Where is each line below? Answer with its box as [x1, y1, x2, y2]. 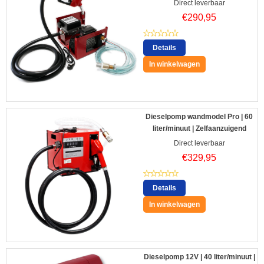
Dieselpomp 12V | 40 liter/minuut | [143, 253, 255, 262]
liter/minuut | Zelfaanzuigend [152, 124, 246, 133]
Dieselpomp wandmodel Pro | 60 [146, 113, 253, 121]
